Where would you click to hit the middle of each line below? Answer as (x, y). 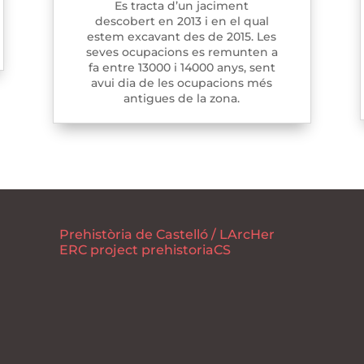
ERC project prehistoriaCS (145, 249)
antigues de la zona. (182, 99)
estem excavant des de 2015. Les (182, 37)
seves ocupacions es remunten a (182, 52)
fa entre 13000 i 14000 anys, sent (182, 68)
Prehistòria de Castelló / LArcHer (167, 234)
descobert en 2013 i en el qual (182, 22)
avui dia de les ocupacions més (182, 83)
